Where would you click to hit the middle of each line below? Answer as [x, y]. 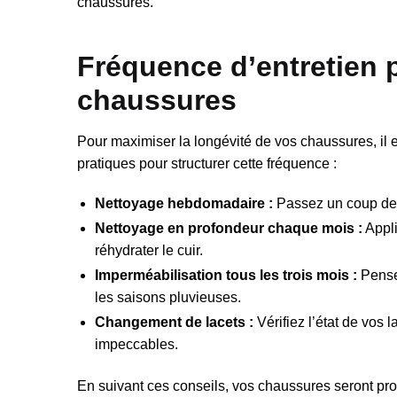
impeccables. [136, 344]
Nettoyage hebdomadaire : [184, 203]
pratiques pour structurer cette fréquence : [207, 164]
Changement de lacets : [174, 322]
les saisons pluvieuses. [168, 297]
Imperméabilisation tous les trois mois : [226, 275]
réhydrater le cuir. [149, 250]
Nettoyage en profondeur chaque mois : [229, 228]
